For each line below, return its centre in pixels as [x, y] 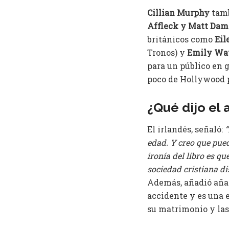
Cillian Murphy [178, 12]
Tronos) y [167, 52]
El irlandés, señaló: [186, 129]
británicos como [181, 39]
